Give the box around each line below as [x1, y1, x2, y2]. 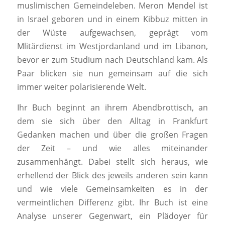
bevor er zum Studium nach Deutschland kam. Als [17, 54, 208, 66]
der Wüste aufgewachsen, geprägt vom [17, 27, 208, 39]
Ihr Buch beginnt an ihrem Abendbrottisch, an [17, 101, 208, 113]
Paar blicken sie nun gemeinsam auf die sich [17, 68, 208, 79]
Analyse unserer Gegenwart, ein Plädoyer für [17, 210, 208, 221]
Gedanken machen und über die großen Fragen [17, 129, 208, 140]
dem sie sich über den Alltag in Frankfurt [17, 115, 208, 127]
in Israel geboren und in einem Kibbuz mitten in [17, 14, 208, 25]
